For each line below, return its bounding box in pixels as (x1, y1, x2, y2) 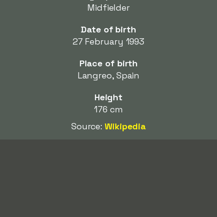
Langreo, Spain (77, 70, 140, 81)
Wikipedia (105, 121, 146, 132)
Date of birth (81, 24, 136, 35)
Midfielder (87, 2, 130, 13)
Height (94, 92, 123, 103)
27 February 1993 (72, 36, 145, 47)
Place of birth (79, 58, 138, 69)
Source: (71, 121, 105, 132)
